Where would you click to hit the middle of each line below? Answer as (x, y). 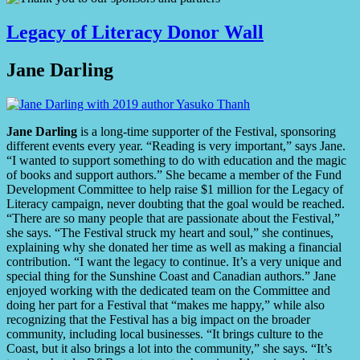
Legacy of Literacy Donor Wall (135, 32)
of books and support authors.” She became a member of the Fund (174, 174)
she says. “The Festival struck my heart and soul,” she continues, (170, 232)
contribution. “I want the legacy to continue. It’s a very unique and (174, 261)
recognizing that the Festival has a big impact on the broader (158, 319)
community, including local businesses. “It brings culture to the (165, 333)
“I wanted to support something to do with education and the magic (176, 160)
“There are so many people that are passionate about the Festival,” (173, 218)
